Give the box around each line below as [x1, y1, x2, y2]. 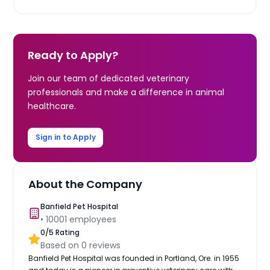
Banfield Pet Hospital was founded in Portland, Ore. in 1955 [28, 253, 240, 263]
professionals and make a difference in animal [28, 86, 225, 98]
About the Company [28, 176, 143, 192]
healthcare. [28, 99, 77, 112]
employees [67, 213, 117, 225]
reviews [87, 239, 121, 251]
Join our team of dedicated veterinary [28, 72, 190, 84]
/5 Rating [45, 227, 80, 237]
